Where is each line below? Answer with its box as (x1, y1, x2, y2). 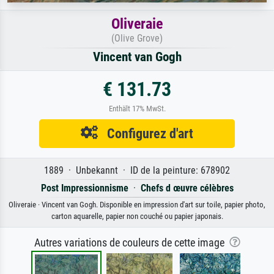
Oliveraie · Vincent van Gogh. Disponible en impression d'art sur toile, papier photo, (9, 200, 265, 210)
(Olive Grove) (111, 32, 163, 45)
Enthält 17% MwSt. (108, 104, 166, 114)
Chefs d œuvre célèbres (140, 182, 234, 194)
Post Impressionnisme (40, 182, 128, 194)
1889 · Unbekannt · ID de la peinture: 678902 (44, 165, 230, 177)
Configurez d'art (98, 125, 193, 142)
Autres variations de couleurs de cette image (34, 237, 229, 250)
